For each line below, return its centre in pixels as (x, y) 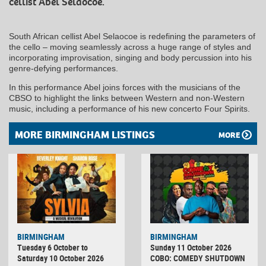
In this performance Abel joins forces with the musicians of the (125, 88)
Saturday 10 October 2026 (61, 258)
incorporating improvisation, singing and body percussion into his (130, 58)
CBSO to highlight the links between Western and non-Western (127, 98)
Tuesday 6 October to (53, 247)
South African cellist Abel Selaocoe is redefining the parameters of (132, 37)
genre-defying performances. (64, 69)
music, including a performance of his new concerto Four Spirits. (129, 109)
